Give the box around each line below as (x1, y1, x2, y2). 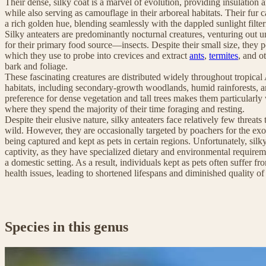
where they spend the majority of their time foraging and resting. (5, 103, 245, 114)
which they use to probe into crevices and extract (5, 50, 189, 61)
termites (209, 50, 238, 61)
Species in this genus (5, 218, 128, 235)
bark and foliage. (5, 61, 68, 71)
